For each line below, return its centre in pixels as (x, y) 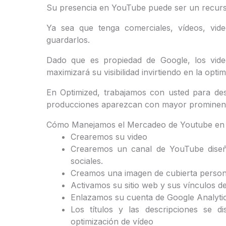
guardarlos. (68, 40)
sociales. (87, 161)
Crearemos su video (109, 136)
